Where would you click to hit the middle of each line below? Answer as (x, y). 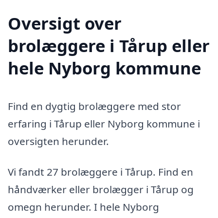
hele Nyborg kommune (104, 68)
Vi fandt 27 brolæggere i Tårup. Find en (100, 172)
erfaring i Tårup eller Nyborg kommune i (104, 123)
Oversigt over (65, 23)
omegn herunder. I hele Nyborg (83, 207)
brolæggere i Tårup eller (109, 45)
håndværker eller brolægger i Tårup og (101, 190)
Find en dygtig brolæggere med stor (94, 106)
